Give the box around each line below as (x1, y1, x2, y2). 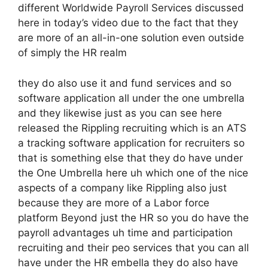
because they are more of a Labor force (18, 196, 209, 209)
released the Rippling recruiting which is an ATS (18, 121, 246, 134)
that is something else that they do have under (18, 151, 243, 164)
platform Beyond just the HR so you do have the (18, 211, 249, 224)
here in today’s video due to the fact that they (18, 17, 238, 29)
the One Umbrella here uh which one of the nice (18, 166, 248, 179)
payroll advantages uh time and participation (18, 226, 233, 239)
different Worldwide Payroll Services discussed (18, 2, 244, 14)
